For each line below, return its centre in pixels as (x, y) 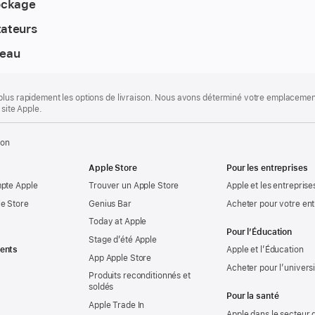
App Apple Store (120, 258)
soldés (101, 287)
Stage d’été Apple (123, 239)
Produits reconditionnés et (140, 276)
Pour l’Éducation (259, 232)
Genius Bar (110, 204)
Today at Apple (118, 222)
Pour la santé (253, 296)
